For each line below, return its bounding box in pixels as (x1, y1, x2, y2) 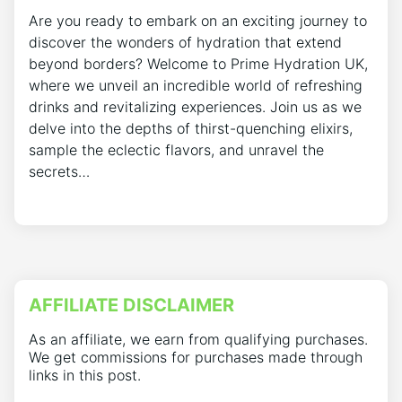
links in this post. (29, 366, 141, 385)
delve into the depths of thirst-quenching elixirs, (29, 119, 353, 138)
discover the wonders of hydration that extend (29, 33, 342, 52)
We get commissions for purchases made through (29, 348, 363, 367)
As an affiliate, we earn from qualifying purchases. (29, 330, 368, 349)
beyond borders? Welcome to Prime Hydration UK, (29, 55, 368, 74)
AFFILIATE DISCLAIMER (29, 294, 234, 317)
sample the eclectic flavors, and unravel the (29, 141, 324, 160)
